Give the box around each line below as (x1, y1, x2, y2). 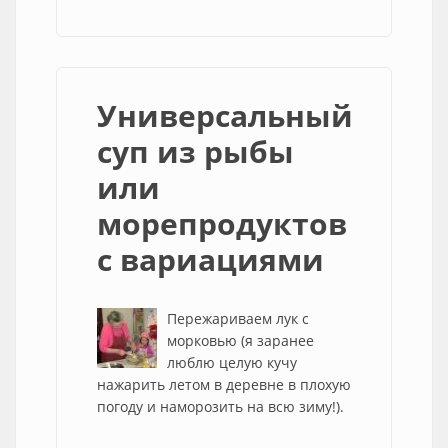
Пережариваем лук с (167, 309, 309, 328)
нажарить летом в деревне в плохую (97, 375, 351, 394)
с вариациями (97, 239, 324, 280)
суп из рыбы (97, 131, 294, 172)
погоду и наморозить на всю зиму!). (97, 397, 344, 416)
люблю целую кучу (167, 353, 297, 372)
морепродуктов (97, 203, 347, 244)
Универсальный (97, 95, 353, 136)
